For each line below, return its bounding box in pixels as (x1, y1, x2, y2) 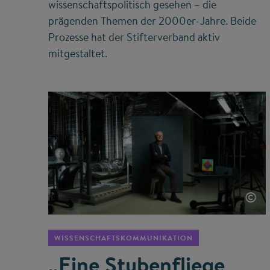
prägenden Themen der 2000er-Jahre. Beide (48, 13, 256, 29)
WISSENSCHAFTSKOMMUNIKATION (54, 233, 193, 243)
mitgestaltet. (48, 46, 107, 61)
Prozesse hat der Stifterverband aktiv (48, 30, 220, 45)
